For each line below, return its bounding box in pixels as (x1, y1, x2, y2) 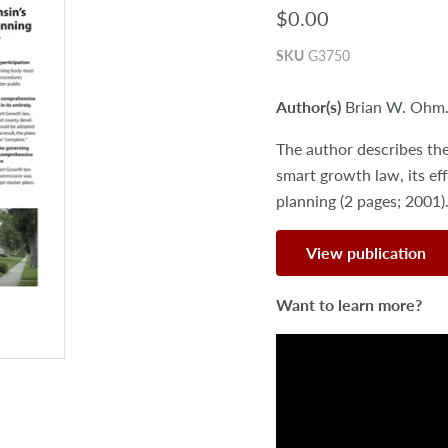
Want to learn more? (275, 294, 422, 314)
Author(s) (275, 96, 345, 116)
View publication (305, 242, 426, 262)
